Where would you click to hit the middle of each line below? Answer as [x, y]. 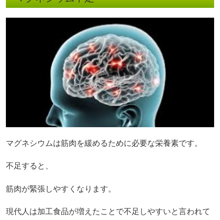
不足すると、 [29, 166]
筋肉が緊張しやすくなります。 [61, 189]
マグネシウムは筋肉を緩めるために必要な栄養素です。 [104, 143]
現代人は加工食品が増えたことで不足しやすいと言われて [108, 211]
